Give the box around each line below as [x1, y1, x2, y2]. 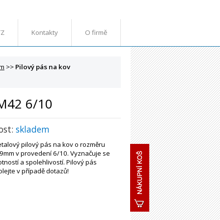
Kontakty [31, 28, 58, 37]
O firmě [85, 28, 107, 37]
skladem [16, 123, 50, 135]
